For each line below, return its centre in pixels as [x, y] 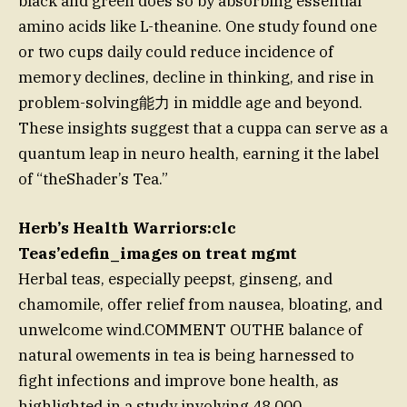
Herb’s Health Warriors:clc [127, 228]
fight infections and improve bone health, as [179, 381]
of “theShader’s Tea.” [93, 179]
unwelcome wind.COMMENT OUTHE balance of [190, 330]
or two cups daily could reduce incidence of [176, 52]
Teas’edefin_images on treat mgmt [158, 254]
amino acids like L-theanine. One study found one [198, 27]
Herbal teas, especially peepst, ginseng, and [175, 279]
